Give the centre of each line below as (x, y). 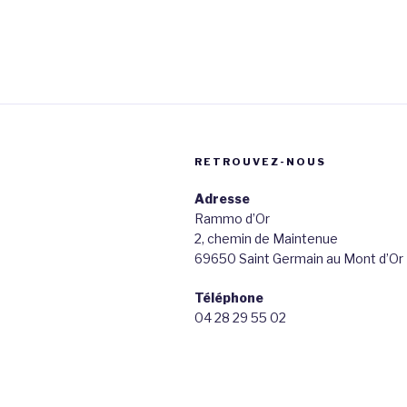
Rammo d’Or (232, 218)
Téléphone (229, 297)
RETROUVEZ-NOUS (260, 161)
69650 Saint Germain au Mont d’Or (299, 258)
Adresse (222, 198)
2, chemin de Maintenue (266, 238)
